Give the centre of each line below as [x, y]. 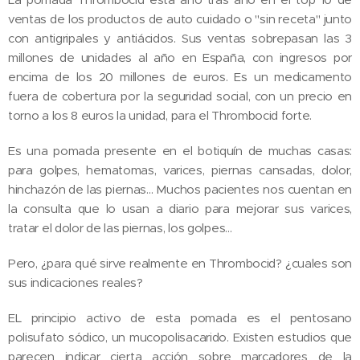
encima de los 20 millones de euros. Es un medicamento [180, 76]
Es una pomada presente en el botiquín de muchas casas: [180, 150]
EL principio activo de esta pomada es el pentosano [180, 317]
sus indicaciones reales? [76, 282]
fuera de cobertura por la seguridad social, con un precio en [180, 96]
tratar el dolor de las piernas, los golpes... [120, 227]
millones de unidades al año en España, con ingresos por [180, 57]
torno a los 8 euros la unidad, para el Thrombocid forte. [162, 115]
